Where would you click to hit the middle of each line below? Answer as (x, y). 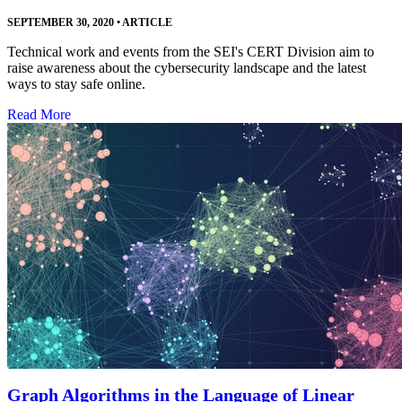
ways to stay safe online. (76, 84)
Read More (39, 115)
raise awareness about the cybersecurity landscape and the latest (187, 68)
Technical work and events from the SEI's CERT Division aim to (191, 52)
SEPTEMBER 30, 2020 (61, 23)
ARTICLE (146, 23)
